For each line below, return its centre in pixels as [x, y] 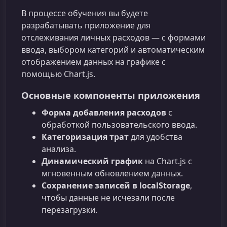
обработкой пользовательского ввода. [119, 125]
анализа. [59, 149]
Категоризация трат [85, 137]
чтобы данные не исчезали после [108, 198]
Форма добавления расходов [104, 113]
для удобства [156, 137]
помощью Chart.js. [58, 74]
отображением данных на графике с [93, 62]
